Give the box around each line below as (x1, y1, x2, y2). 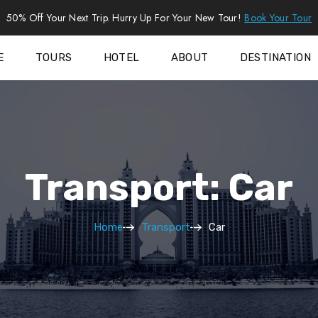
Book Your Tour (244, 10, 312, 25)
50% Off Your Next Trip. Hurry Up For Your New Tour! (6, 10, 245, 25)
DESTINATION (239, 51, 311, 65)
